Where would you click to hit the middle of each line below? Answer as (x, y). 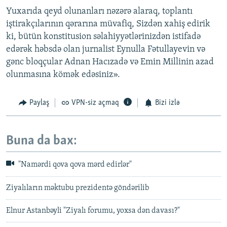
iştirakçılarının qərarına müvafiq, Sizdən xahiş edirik (108, 24)
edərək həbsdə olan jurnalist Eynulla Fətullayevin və (106, 50)
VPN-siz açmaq (95, 103)
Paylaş (39, 103)
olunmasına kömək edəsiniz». (63, 75)
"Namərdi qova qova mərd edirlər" (74, 165)
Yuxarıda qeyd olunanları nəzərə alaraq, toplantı (99, 12)
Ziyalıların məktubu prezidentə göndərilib (78, 188)
